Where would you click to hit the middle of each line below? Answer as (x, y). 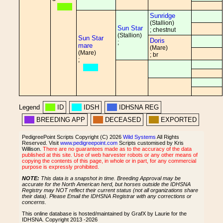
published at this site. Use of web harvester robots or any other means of (110, 155)
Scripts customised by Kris (151, 143)
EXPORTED (179, 120)
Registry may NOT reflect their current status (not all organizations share (110, 190)
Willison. (32, 149)
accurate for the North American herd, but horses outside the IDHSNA (106, 184)
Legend (29, 107)
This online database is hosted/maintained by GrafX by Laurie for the (104, 213)
